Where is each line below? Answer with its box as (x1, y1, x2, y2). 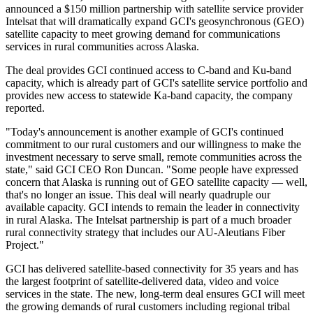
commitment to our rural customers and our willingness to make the (6, 138, 301, 150)
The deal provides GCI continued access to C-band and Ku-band (6, 64, 291, 76)
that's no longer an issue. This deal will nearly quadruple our (6, 188, 270, 201)
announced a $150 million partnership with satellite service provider (6, 2, 303, 15)
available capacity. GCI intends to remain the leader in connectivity (6, 201, 300, 213)
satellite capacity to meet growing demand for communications (6, 27, 280, 40)
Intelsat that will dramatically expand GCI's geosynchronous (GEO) (6, 15, 304, 27)
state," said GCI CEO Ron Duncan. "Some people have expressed (6, 163, 298, 175)
